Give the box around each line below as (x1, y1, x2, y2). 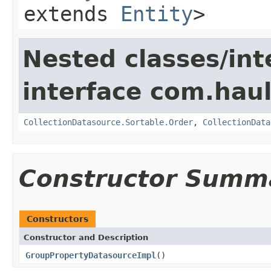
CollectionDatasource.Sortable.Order (24, 117, 193, 127)
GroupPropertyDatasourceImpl (25, 250, 156, 260)
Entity (120, 1, 193, 26)
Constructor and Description (24, 232, 148, 242)
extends (24, 1, 120, 26)
